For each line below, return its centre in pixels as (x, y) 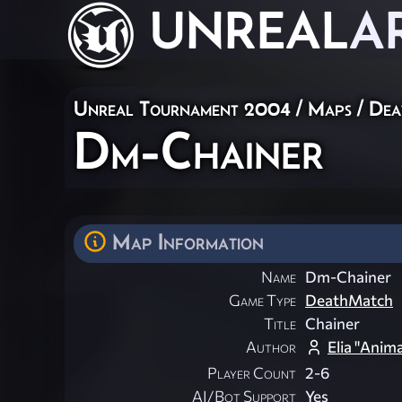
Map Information (188, 241)
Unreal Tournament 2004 (182, 108)
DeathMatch (349, 301)
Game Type (262, 301)
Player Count (252, 373)
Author (271, 347)
